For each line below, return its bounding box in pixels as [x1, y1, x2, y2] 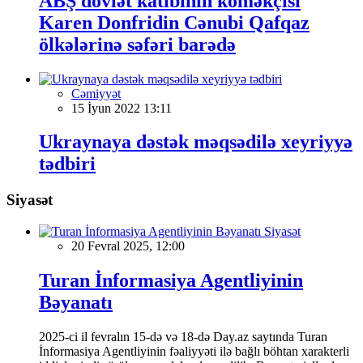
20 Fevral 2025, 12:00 [71, 239, 185, 254]
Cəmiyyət [71, 86, 121, 100]
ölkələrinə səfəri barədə [39, 33, 236, 55]
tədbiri [39, 153, 96, 175]
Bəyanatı [39, 291, 113, 313]
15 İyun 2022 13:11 [71, 100, 172, 115]
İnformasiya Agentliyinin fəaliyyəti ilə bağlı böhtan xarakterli [39, 344, 349, 358]
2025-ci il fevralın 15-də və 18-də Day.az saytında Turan [39, 329, 327, 344]
